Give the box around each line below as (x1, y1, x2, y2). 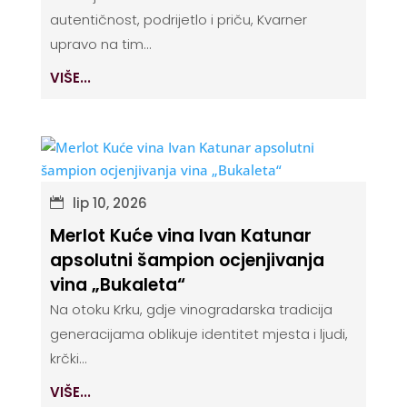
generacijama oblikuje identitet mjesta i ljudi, (49, 323, 348, 343)
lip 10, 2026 (72, 193, 147, 213)
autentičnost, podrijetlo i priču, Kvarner (49, 9, 307, 29)
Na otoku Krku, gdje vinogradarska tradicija (49, 299, 333, 319)
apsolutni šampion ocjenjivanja (49, 247, 324, 273)
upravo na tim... (49, 34, 152, 54)
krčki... (49, 348, 87, 368)
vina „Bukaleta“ (49, 272, 185, 297)
